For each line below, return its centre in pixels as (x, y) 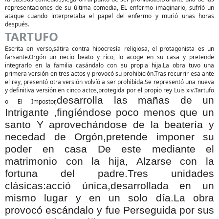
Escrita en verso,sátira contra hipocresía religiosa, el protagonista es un (109, 49)
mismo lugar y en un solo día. (89, 198)
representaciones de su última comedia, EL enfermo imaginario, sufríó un (109, 8)
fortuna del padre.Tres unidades (109, 174)
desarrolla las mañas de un (135, 100)
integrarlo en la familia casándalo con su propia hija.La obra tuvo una (109, 65)
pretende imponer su (160, 137)
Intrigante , (31, 112)
